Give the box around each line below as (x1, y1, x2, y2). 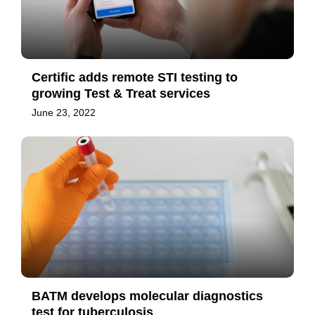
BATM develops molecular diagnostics (32, 289, 263, 304)
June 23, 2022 (32, 107, 96, 119)
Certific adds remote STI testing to (32, 70, 238, 85)
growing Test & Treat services (32, 86, 210, 101)
